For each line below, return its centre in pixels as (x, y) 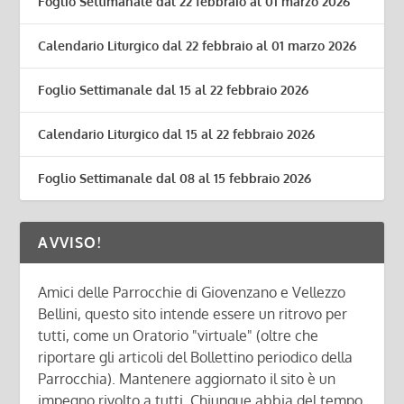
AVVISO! (69, 243)
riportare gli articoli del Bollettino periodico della (196, 358)
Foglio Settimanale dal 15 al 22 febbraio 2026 (174, 90)
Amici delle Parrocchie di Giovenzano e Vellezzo (192, 293)
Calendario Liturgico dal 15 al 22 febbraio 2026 (177, 134)
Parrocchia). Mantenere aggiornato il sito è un (187, 379)
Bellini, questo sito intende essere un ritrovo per (193, 314)
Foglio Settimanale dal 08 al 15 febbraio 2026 (175, 179)
